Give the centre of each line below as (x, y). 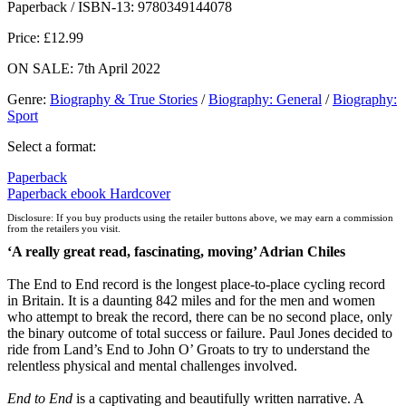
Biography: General (265, 99)
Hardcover (140, 193)
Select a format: (52, 146)
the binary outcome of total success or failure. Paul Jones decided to (200, 333)
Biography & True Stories (124, 99)
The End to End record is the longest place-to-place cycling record (196, 285)
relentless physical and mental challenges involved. (152, 366)
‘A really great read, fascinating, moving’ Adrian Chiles (176, 252)
